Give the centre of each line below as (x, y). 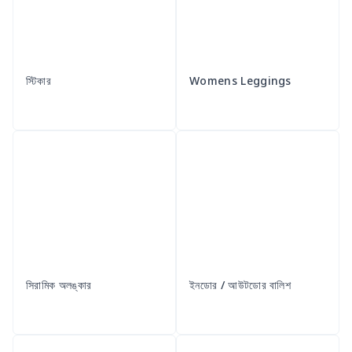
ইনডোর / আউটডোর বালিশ (240, 285)
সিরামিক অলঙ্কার (59, 285)
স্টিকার (38, 81)
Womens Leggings (240, 81)
